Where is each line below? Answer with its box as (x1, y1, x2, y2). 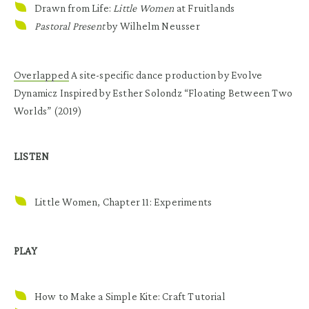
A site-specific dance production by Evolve (68, 69, 263, 81)
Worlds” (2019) (14, 105, 83, 117)
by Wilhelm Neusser (105, 20, 200, 32)
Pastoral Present (34, 20, 106, 32)
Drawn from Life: (34, 2, 114, 14)
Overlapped (14, 69, 69, 81)
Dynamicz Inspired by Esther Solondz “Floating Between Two (14, 87, 292, 99)
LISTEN (14, 150, 50, 162)
